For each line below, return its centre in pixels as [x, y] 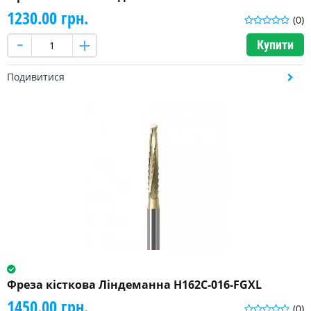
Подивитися [36, 77]
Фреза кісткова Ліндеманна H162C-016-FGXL [134, 285]
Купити [275, 45]
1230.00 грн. [48, 18]
